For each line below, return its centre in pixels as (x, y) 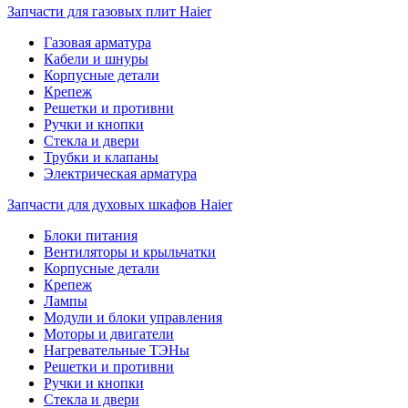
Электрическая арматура (120, 173)
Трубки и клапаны (101, 157)
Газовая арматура (97, 42)
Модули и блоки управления (133, 317)
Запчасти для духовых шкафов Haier (120, 204)
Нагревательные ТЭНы (117, 350)
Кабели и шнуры (96, 59)
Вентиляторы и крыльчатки (130, 252)
